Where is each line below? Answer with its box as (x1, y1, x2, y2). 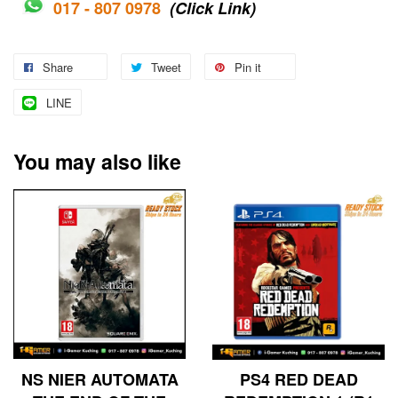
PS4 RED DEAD (239, 368, 358, 392)
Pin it (235, 59, 261, 76)
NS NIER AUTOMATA (20, 368, 179, 392)
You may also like (13, 147, 181, 177)
